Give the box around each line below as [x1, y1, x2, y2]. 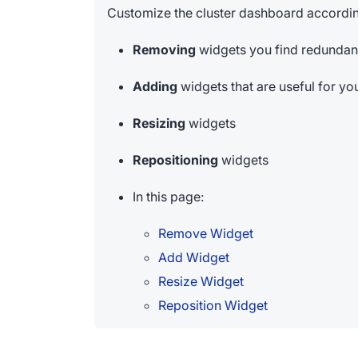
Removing [133, 42, 196, 58]
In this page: [133, 189, 204, 205]
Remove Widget [158, 225, 253, 241]
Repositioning [133, 152, 218, 168]
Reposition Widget [158, 297, 268, 313]
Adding [133, 78, 177, 94]
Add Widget [158, 249, 229, 265]
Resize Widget [158, 273, 244, 289]
